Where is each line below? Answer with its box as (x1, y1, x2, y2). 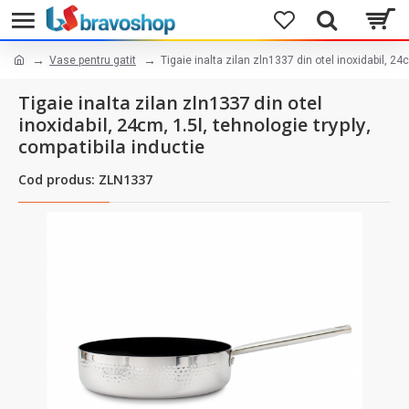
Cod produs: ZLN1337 (18, 171, 152, 188)
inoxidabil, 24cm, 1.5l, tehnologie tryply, (18, 112, 371, 137)
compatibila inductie (18, 134, 204, 159)
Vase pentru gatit (49, 53, 136, 67)
